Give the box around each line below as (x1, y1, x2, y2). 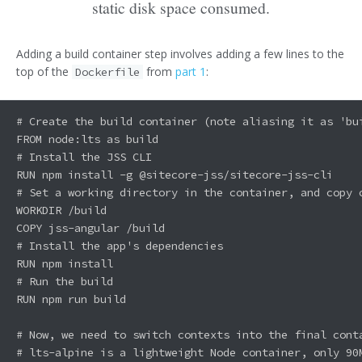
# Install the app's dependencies (16, 238, 223, 253)
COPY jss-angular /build (16, 220, 165, 235)
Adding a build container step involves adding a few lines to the (16, 46, 344, 62)
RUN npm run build (16, 291, 126, 306)
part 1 (175, 64, 207, 80)
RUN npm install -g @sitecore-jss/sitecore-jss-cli (16, 166, 333, 182)
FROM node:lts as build (16, 131, 158, 146)
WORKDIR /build (16, 202, 107, 217)
